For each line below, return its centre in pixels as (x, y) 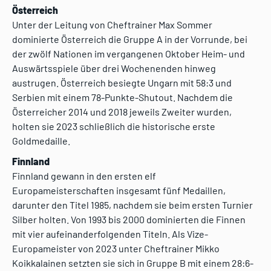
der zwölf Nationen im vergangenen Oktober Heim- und (129, 54)
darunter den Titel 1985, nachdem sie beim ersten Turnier (132, 205)
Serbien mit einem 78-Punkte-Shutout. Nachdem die (122, 97)
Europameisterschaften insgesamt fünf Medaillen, (119, 191)
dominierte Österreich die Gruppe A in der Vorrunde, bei (130, 39)
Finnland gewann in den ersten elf (84, 176)
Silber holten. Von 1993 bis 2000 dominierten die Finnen (129, 220)
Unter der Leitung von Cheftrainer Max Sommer (112, 25)
